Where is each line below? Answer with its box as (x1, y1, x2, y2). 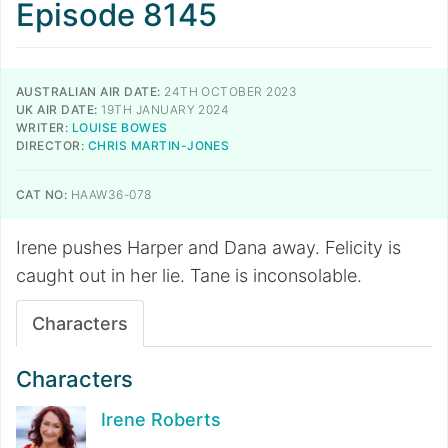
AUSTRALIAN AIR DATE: (16, 84, 161, 99)
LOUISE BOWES (71, 120, 168, 135)
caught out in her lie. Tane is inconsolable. (16, 265, 362, 286)
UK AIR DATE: (16, 102, 98, 117)
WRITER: (16, 120, 69, 135)
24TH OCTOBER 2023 (160, 84, 298, 99)
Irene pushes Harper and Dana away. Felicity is (16, 237, 401, 258)
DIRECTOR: (16, 138, 85, 153)
